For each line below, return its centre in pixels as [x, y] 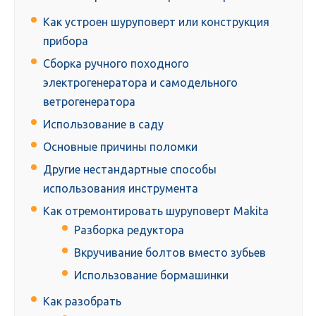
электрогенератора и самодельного [140, 83]
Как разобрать [82, 302]
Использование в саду [103, 124]
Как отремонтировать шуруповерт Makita [156, 211]
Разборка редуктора [129, 230]
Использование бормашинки [151, 275]
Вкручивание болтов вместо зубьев [170, 253]
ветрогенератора [89, 102]
